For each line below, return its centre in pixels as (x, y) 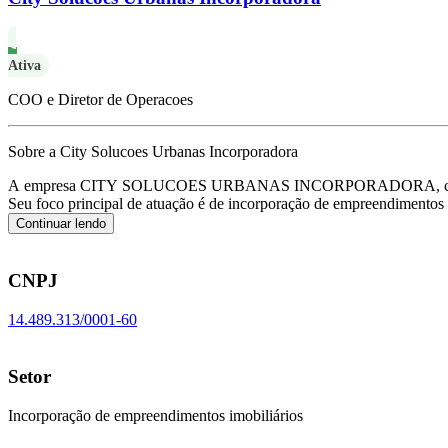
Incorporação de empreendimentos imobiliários (155, 415)
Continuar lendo (61, 223)
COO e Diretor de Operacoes (100, 99)
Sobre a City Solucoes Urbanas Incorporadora (153, 151)
